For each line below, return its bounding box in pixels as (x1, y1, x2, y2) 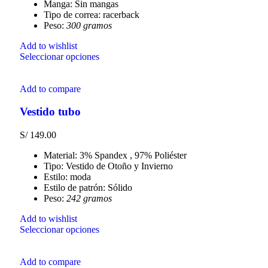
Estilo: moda (44, 172, 91, 182)
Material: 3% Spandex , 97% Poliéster (44, 150, 187, 161)
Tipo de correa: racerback (44, 9, 139, 20)
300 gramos (66, 20, 112, 31)
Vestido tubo (20, 105, 81, 118)
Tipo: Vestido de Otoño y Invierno (44, 161, 173, 172)
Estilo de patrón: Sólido (44, 182, 132, 193)
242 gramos (66, 193, 112, 204)
